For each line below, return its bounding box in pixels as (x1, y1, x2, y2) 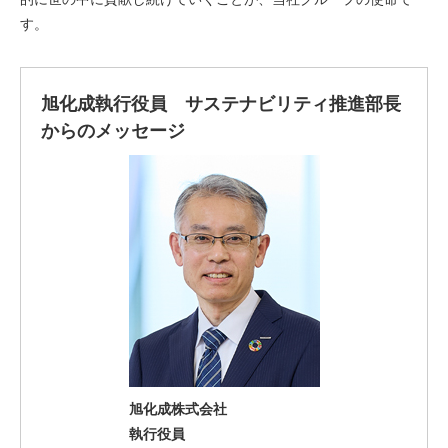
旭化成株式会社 (128, 401, 227, 417)
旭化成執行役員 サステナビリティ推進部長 (41, 94, 401, 114)
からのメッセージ (41, 121, 185, 141)
